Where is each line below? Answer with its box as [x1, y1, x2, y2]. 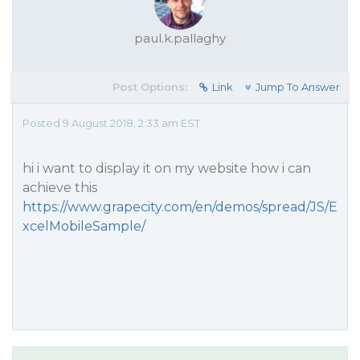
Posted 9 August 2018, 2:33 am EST [22, 117, 200, 129]
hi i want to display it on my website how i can [22, 161, 311, 176]
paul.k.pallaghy [134, 31, 226, 46]
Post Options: [112, 80, 187, 93]
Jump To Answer [256, 80, 340, 93]
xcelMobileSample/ [22, 219, 145, 234]
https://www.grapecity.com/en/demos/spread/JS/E [22, 199, 337, 215]
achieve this [22, 180, 97, 195]
